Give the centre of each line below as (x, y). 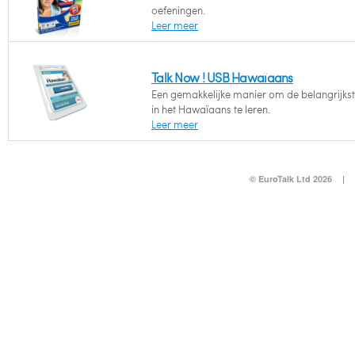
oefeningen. (178, 10)
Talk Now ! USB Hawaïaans (222, 77)
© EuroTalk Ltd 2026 (290, 179)
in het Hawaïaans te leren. (211, 109)
